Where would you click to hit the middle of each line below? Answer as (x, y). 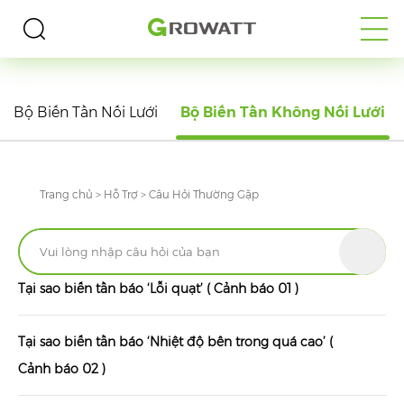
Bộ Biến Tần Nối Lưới (86, 112)
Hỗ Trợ (121, 194)
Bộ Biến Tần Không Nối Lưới (283, 112)
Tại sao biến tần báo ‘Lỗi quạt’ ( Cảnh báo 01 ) (159, 289)
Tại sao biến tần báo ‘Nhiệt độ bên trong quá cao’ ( (176, 342)
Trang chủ (67, 194)
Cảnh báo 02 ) (62, 369)
